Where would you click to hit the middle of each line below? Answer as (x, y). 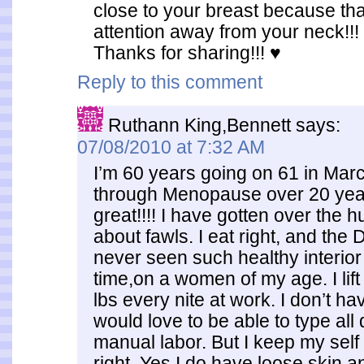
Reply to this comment (170, 82)
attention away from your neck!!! (226, 32)
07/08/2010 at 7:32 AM (171, 147)
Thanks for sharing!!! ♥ (187, 53)
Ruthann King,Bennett (199, 125)
